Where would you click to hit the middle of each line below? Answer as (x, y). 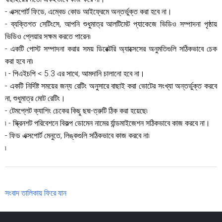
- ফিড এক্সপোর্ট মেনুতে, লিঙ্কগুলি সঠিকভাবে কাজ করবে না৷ (77, 136)
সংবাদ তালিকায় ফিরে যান (36, 193)
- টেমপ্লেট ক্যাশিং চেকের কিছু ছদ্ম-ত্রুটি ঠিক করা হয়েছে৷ (76, 111)
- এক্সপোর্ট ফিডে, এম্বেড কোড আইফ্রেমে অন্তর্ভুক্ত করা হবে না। (88, 12)
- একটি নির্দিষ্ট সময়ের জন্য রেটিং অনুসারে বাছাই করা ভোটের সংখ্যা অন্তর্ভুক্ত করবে (111, 86)
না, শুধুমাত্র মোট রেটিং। (35, 98)
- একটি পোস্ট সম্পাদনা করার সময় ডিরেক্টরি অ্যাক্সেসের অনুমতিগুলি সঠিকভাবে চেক (111, 49)
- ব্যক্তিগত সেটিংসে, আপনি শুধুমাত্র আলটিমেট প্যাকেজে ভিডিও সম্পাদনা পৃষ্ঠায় (111, 24)
